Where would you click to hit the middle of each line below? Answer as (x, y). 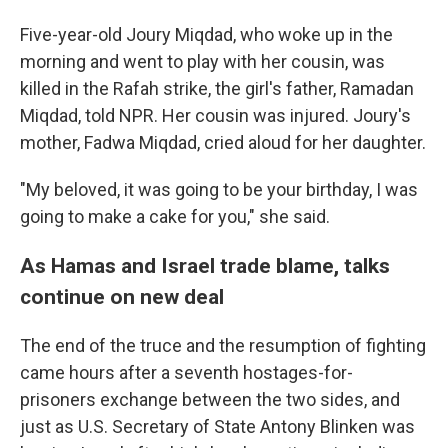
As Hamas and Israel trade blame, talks (205, 265)
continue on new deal (122, 296)
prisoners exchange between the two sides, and (210, 399)
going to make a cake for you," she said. (175, 216)
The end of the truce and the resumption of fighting (223, 345)
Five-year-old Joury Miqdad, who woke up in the (206, 34)
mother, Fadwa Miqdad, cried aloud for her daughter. (223, 142)
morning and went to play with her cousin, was (202, 61)
